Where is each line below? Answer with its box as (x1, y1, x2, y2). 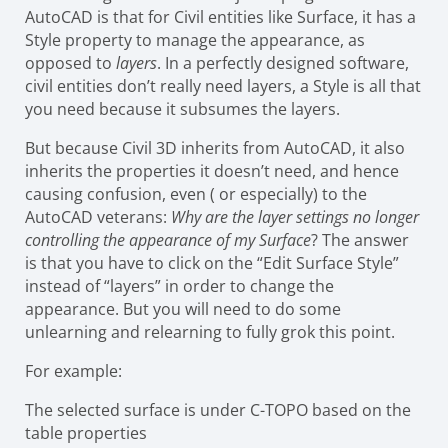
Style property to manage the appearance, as (25, 28, 365, 51)
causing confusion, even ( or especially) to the (25, 182, 367, 205)
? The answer (311, 228, 409, 251)
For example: (25, 359, 122, 382)
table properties (25, 421, 147, 444)
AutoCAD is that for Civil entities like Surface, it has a (25, 5, 416, 28)
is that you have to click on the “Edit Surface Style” (25, 251, 399, 274)
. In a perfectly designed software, (157, 51, 409, 74)
